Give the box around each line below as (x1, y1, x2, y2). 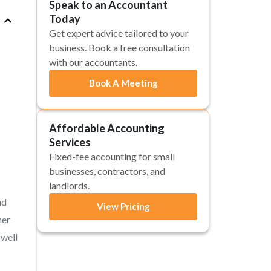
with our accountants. (49, 56, 137, 68)
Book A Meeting (88, 77, 158, 88)
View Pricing (96, 201, 150, 212)
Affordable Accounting (49, 122, 165, 135)
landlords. (49, 180, 90, 191)
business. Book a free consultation (49, 42, 190, 53)
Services (49, 135, 91, 149)
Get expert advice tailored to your (49, 27, 189, 39)
